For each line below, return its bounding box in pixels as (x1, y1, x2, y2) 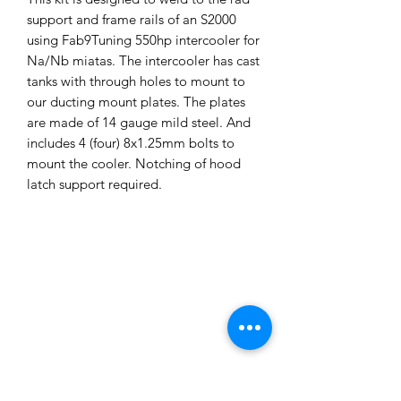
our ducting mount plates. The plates (27, 93, 245, 111)
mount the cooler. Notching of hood (27, 155, 241, 173)
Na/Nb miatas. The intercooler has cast (27, 52, 260, 70)
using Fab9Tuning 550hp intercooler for (27, 31, 260, 49)
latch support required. (27, 175, 162, 193)
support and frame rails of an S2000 (27, 11, 236, 29)
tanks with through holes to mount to (27, 73, 245, 90)
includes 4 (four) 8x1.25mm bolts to (27, 134, 235, 152)
